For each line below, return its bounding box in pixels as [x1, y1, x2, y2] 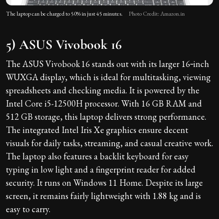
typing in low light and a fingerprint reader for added [6, 164, 196, 175]
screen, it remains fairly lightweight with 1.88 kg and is [6, 190, 201, 202]
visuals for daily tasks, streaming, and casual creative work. [6, 137, 213, 149]
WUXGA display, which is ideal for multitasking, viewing [6, 71, 211, 83]
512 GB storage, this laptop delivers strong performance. [6, 111, 206, 123]
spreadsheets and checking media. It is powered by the [6, 85, 199, 96]
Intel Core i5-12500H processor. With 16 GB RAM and [6, 98, 202, 109]
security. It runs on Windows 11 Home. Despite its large [6, 177, 203, 189]
